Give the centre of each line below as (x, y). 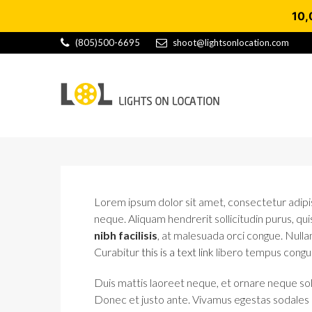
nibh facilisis (126, 235)
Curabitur (118, 252)
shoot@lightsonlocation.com (231, 42)
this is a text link (178, 252)
